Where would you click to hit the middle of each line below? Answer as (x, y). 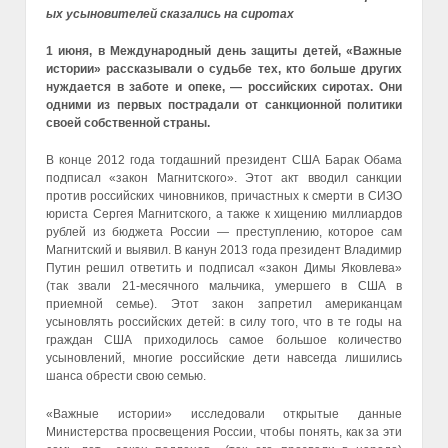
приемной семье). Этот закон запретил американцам (224, 304)
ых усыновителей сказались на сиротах (170, 13)
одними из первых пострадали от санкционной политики (224, 105)
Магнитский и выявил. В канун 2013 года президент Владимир (224, 250)
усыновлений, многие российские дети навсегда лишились (224, 358)
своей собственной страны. (128, 123)
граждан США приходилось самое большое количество (224, 340)
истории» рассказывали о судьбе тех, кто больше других (224, 69)
